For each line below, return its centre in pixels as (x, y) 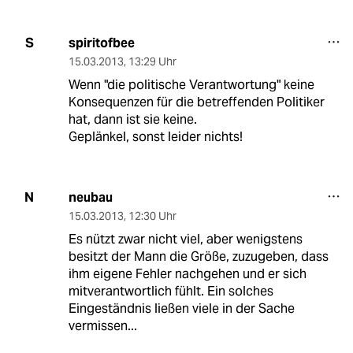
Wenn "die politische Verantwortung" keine (191, 84)
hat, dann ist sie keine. (132, 119)
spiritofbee (101, 43)
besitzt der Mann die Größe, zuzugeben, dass (198, 256)
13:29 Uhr (152, 61)
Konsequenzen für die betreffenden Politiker (196, 102)
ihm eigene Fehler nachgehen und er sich (187, 273)
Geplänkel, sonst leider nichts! (155, 136)
